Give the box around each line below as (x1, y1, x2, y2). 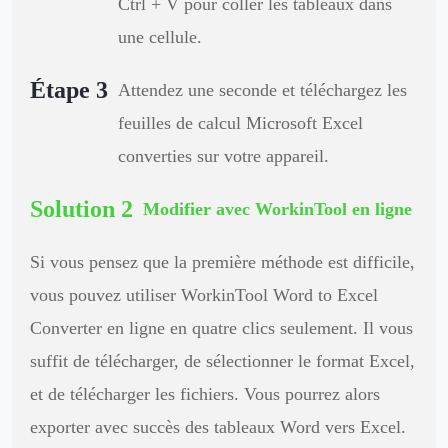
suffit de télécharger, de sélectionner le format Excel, (29, 350, 415, 371)
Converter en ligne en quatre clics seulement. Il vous (29, 317, 413, 338)
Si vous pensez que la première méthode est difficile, (29, 251, 415, 272)
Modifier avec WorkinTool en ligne (142, 198, 412, 219)
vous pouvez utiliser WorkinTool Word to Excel (29, 284, 378, 305)
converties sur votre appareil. (117, 145, 329, 166)
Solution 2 (29, 195, 133, 222)
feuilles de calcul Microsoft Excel (117, 112, 363, 133)
